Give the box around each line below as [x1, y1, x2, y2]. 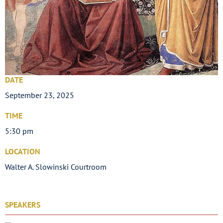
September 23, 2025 [5, 90, 74, 101]
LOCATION [5, 146, 40, 157]
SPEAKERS [5, 200, 40, 210]
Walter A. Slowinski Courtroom [5, 162, 107, 172]
